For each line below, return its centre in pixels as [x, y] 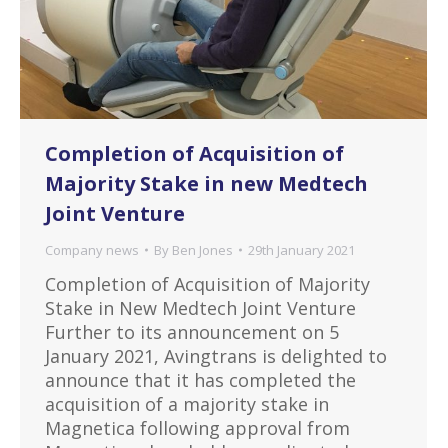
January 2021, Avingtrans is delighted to [216, 355]
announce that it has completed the [200, 379]
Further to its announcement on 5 [192, 331]
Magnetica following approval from [197, 427]
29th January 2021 [301, 249]
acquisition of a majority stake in [187, 403]
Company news [92, 249]
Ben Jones [202, 249]
